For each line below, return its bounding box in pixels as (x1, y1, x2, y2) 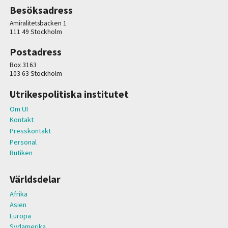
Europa (9, 211, 31, 220)
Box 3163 (9, 61, 37, 70)
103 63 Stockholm (9, 69, 62, 78)
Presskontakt (9, 126, 51, 135)
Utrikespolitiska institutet (9, 87, 129, 100)
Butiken (9, 148, 33, 158)
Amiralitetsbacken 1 (9, 19, 67, 28)
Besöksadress (9, 4, 73, 17)
